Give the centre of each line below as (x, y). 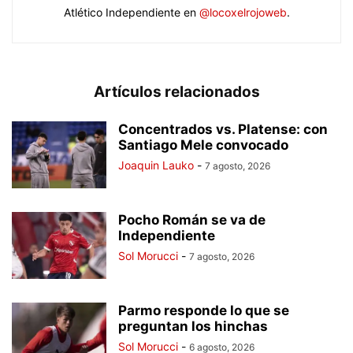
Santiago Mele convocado (203, 145)
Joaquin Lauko (156, 165)
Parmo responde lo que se (204, 311)
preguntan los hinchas (193, 327)
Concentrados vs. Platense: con (223, 130)
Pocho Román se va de (192, 220)
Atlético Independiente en (131, 13)
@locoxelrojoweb (243, 13)
